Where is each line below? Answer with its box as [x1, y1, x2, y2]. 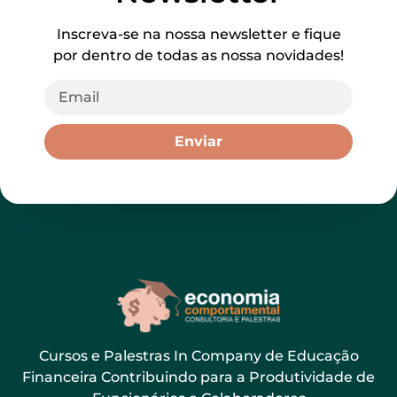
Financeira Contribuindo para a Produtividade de [22, 369, 375, 386]
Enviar [175, 133, 222, 150]
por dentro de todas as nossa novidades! [53, 47, 344, 64]
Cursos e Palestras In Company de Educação [38, 347, 359, 365]
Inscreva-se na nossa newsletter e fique [56, 26, 341, 43]
